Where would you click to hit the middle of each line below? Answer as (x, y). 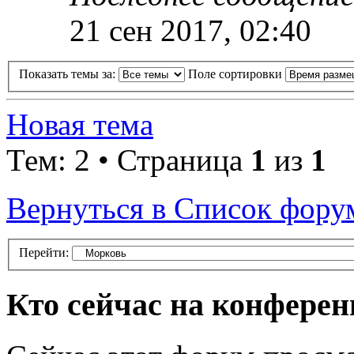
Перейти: (44, 253)
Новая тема (80, 125)
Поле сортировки (237, 74)
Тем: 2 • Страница (128, 160)
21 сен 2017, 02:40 (190, 30)
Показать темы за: (69, 74)
